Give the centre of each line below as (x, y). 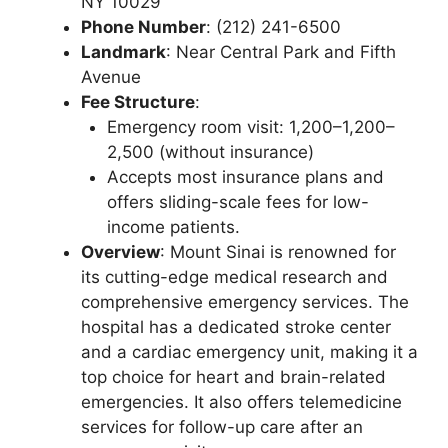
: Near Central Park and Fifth (281, 51)
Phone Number (143, 26)
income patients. (173, 226)
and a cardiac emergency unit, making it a (249, 351)
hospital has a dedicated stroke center (236, 326)
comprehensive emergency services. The (245, 301)
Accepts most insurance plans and (245, 176)
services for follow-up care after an (222, 426)
